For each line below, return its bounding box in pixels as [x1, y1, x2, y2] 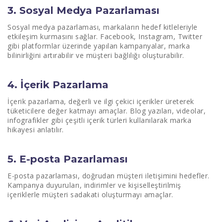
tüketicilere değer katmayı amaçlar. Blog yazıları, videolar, [7, 106, 206, 115]
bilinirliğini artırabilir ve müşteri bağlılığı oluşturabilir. [7, 51, 184, 60]
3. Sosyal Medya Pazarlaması [7, 4, 160, 16]
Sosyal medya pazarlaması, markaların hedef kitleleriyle [7, 22, 198, 32]
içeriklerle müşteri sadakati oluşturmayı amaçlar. [7, 190, 173, 199]
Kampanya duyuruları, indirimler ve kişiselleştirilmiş [7, 180, 181, 190]
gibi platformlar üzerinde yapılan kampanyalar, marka [7, 41, 190, 51]
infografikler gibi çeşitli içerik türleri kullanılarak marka [7, 115, 191, 125]
